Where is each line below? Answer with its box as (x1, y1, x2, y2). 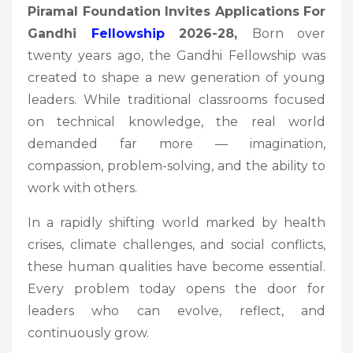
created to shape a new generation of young (28, 69, 325, 85)
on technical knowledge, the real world (28, 113, 325, 129)
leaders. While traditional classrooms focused (28, 91, 325, 107)
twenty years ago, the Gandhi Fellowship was (28, 47, 325, 63)
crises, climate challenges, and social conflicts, (28, 236, 325, 252)
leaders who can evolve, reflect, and (28, 303, 325, 318)
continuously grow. (28, 325, 149, 340)
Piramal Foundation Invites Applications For (28, 3, 325, 19)
